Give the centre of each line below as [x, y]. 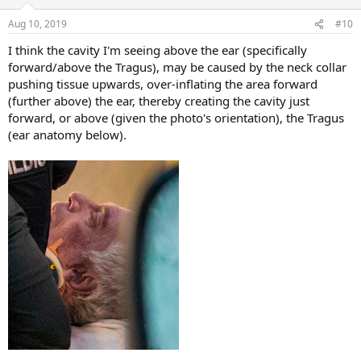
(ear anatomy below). [67, 135]
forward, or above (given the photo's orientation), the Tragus [176, 118]
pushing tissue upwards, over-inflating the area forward [163, 84]
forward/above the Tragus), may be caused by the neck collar [177, 67]
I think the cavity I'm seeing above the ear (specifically [158, 50]
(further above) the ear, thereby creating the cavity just [159, 101]
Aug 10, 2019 [37, 24]
